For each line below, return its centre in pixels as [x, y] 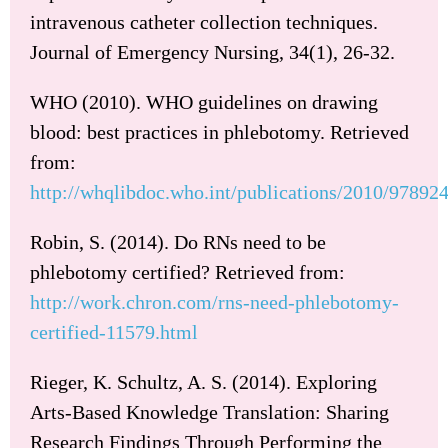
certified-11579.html [114, 331]
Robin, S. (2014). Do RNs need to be [178, 241]
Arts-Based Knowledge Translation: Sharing [209, 411]
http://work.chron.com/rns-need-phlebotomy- [214, 301]
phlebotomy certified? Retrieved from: [187, 271]
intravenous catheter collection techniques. [204, 21]
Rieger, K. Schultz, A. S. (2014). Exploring [203, 381]
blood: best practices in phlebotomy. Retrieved [219, 131]
